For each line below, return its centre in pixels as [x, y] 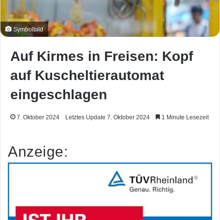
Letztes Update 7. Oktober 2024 [108, 118]
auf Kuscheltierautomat [87, 76]
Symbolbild [27, 29]
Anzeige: [38, 152]
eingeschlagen [59, 95]
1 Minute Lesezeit [184, 118]
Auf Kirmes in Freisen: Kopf [102, 56]
